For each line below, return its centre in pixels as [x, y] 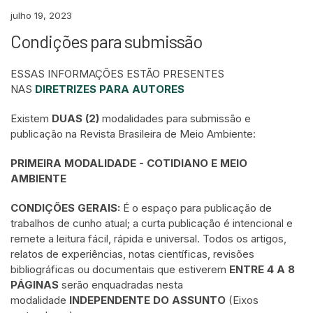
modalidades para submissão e [175, 118]
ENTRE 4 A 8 [262, 269]
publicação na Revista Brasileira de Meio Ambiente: [134, 134]
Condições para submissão [106, 41]
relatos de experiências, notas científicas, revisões [132, 254]
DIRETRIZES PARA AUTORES [110, 89]
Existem [31, 118]
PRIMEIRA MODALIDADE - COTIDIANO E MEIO [129, 163]
